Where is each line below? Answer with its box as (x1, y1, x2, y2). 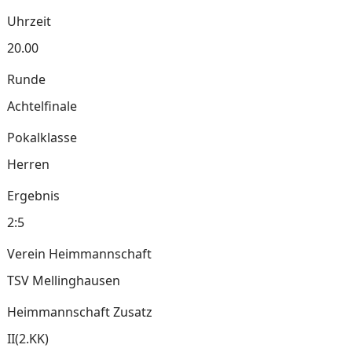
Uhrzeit (6, 13, 51, 30)
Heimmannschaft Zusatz (6, 303, 152, 321)
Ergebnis (6, 187, 60, 204)
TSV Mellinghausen (6, 272, 120, 289)
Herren (6, 156, 49, 173)
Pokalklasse (6, 129, 77, 146)
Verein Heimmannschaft (6, 245, 152, 262)
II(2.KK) (6, 330, 49, 347)
